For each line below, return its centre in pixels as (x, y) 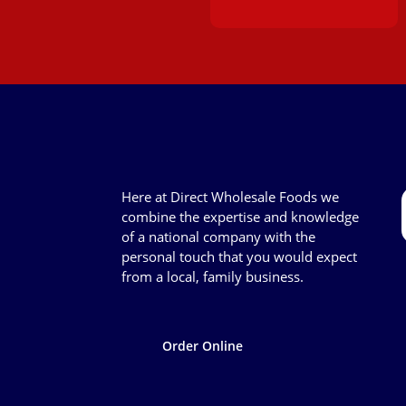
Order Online (203, 346)
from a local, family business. (213, 277)
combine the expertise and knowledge (241, 217)
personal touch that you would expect (240, 257)
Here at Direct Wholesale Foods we (231, 197)
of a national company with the (219, 237)
